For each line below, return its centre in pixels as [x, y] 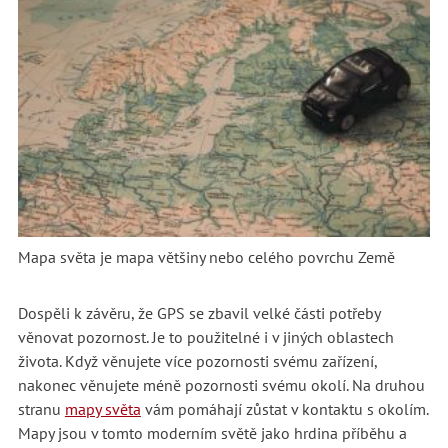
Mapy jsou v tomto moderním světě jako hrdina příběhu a [212, 433]
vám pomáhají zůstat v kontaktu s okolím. [284, 409]
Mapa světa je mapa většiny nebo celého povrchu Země [206, 257]
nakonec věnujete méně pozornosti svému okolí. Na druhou [221, 385]
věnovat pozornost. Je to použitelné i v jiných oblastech [205, 337]
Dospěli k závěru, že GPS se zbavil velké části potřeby [198, 313]
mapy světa [102, 409]
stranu [41, 409]
